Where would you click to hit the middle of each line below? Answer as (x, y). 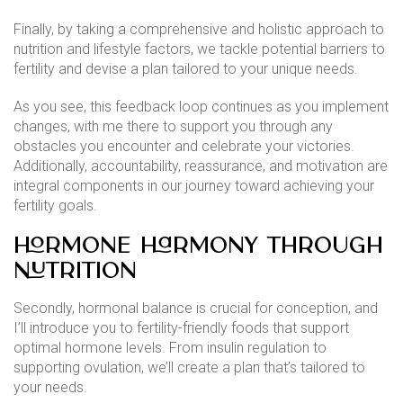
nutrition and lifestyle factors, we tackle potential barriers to (199, 49)
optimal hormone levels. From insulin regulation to (170, 348)
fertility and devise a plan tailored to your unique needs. (186, 69)
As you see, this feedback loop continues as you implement (201, 107)
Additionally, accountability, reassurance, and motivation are (201, 166)
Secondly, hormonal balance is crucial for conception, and (196, 309)
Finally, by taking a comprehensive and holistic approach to (199, 30)
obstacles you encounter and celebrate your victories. (184, 147)
